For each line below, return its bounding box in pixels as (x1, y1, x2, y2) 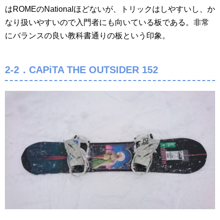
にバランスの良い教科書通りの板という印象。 (5, 31, 170, 40)
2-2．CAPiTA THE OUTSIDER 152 (5, 64, 158, 75)
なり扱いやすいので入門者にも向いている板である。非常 (5, 18, 209, 27)
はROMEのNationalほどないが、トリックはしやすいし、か (5, 4, 215, 13)
